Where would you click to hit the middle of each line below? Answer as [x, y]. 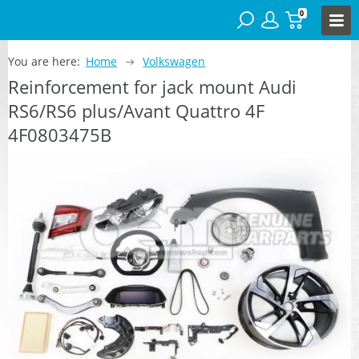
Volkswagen [174, 61]
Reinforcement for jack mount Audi [152, 86]
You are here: [44, 61]
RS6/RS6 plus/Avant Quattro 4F [136, 110]
